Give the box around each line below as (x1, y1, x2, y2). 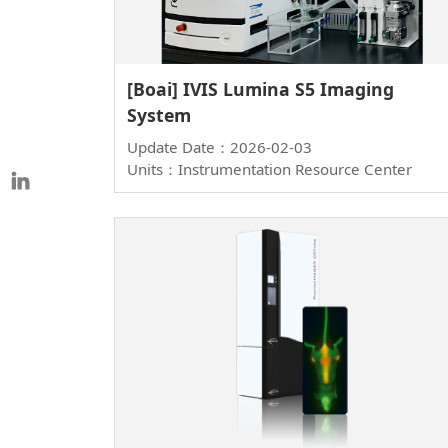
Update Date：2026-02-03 (127, 137, 312, 158)
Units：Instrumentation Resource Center (127, 159, 412, 180)
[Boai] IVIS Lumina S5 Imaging (127, 77, 394, 102)
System (127, 103, 191, 128)
